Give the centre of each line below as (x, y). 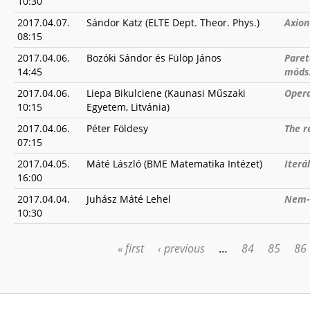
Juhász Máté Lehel (129, 199)
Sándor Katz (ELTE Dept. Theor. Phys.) (173, 22)
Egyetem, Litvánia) (128, 107)
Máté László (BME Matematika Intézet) (174, 164)
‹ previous (182, 248)
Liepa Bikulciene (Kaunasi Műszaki (166, 93)
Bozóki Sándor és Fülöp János (154, 58)
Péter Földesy (117, 128)
